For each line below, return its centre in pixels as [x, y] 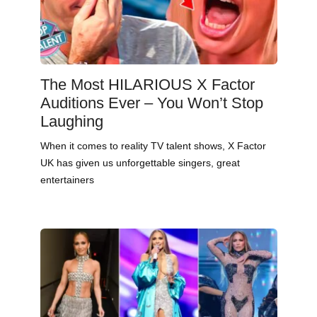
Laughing [71, 122]
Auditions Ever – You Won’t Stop [151, 103]
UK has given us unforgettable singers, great [140, 163]
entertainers [67, 180]
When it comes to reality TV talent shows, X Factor [153, 146]
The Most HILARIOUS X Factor [147, 85]
